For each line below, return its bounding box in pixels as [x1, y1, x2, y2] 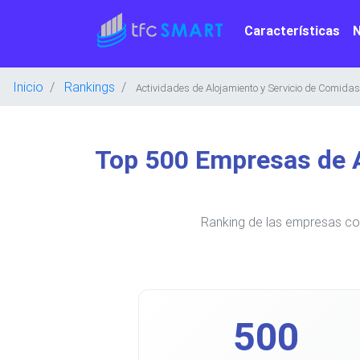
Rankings [64, 79, 115, 95]
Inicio [13, 79, 43, 95]
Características [243, 22, 340, 39]
